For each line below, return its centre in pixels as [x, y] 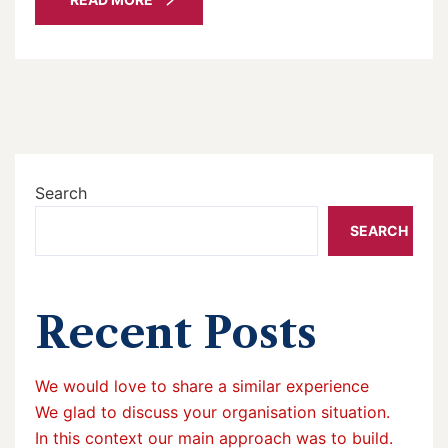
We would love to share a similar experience [202, 385]
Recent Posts [176, 332]
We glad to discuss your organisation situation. [212, 411]
